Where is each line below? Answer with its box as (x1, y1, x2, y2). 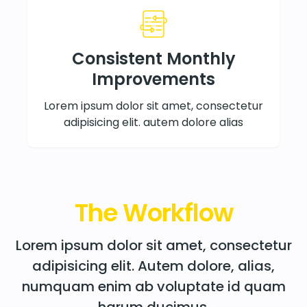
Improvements (92, 67, 215, 90)
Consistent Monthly (71, 47, 236, 70)
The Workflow (74, 195, 233, 230)
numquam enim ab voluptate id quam (21, 276, 286, 296)
